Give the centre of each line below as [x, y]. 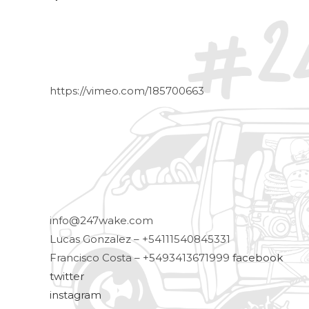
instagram [76, 295]
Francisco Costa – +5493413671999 [141, 257]
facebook [258, 257]
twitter [67, 276]
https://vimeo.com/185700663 [127, 90]
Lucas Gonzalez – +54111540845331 [140, 239]
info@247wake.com [101, 220]
